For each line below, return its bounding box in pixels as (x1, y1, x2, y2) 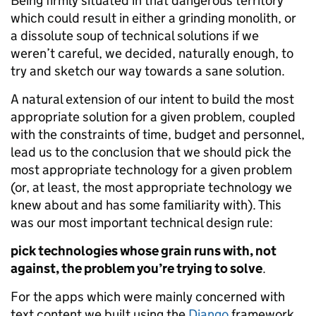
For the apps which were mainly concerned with (11, 288, 285, 305)
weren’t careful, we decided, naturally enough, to (11, 45, 293, 61)
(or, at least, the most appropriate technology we (11, 179, 292, 195)
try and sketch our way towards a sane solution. (11, 63, 285, 79)
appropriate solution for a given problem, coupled (11, 109, 296, 125)
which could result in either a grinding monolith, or (11, 10, 296, 26)
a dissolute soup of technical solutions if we (11, 28, 259, 44)
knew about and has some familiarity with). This (11, 197, 281, 213)
